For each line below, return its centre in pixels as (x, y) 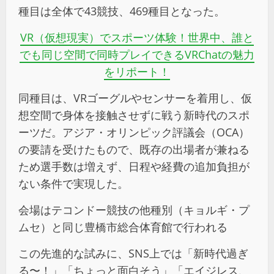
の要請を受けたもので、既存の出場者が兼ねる (134, 149)
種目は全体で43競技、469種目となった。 (122, 11)
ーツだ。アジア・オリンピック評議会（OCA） (134, 132)
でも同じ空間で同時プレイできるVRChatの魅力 (137, 54)
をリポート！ (137, 71)
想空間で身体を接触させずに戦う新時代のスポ (134, 115)
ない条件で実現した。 (73, 183)
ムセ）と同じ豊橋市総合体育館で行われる (123, 227)
